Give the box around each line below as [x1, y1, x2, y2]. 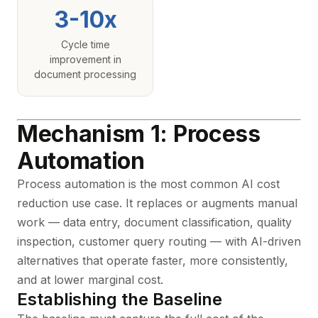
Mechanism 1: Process [17, 120, 261, 148]
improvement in [49, 53, 121, 65]
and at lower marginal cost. [17, 273, 163, 287]
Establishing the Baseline [17, 289, 222, 309]
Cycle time [60, 38, 110, 50]
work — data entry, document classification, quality [17, 215, 292, 229]
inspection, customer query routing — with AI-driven [17, 234, 301, 248]
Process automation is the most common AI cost [17, 177, 280, 191]
